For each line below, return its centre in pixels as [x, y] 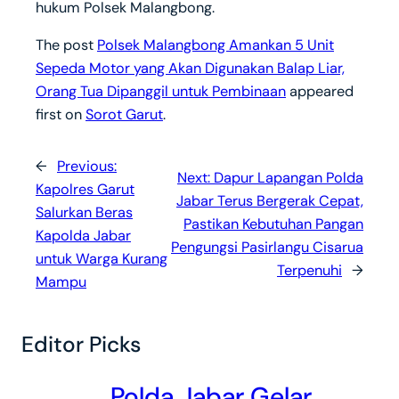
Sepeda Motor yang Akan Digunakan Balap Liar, [190, 69]
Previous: [87, 167]
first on [61, 115]
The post [66, 45]
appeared [320, 92]
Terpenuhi [309, 271]
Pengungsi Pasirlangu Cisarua [267, 248]
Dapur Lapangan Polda [289, 178]
